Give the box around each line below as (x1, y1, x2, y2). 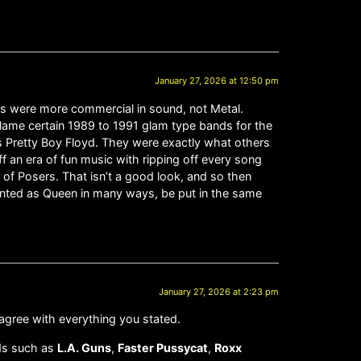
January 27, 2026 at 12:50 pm (155, 75, 279, 87)
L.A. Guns (57, 340, 111, 355)
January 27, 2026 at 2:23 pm (159, 285, 279, 297)
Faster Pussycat (118, 340, 208, 355)
